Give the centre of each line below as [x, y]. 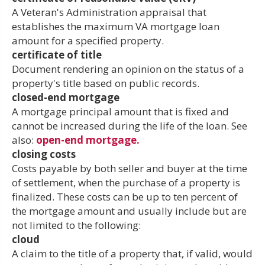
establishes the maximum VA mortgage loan [116, 26]
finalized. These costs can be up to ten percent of [125, 196]
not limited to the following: [76, 225]
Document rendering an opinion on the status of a [128, 69]
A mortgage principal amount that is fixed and [120, 111]
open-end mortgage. [88, 140]
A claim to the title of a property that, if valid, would [132, 253]
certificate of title [57, 54]
